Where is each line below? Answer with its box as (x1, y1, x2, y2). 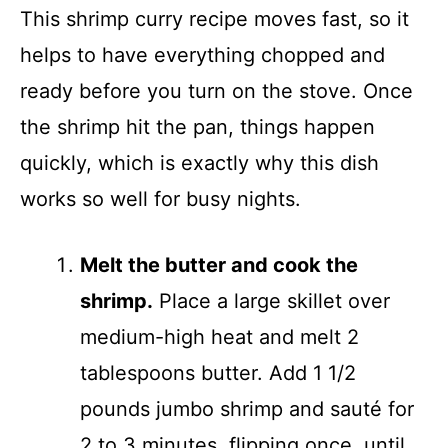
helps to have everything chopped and (20, 42, 385, 67)
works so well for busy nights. (20, 186, 301, 211)
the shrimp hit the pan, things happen (20, 114, 375, 139)
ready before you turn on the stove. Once (20, 78, 413, 103)
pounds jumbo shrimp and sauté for (80, 396, 414, 421)
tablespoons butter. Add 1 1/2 (80, 360, 356, 385)
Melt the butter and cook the (80, 252, 358, 277)
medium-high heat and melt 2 (80, 324, 359, 349)
